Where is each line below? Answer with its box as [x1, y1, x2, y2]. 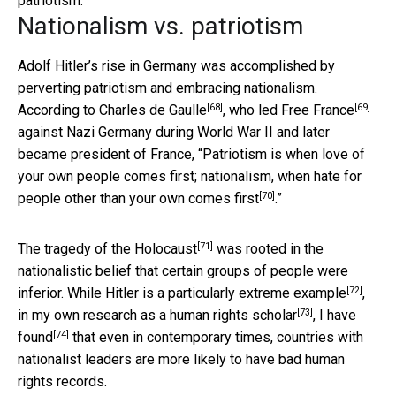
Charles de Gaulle [99, 101, 207, 118]
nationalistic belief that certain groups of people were [18, 262, 348, 279]
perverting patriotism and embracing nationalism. [18, 79, 317, 96]
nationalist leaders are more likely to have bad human [18, 350, 345, 368]
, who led [223, 101, 281, 118]
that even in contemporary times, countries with [69, 328, 363, 346]
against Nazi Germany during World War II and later [18, 123, 330, 141]
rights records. [18, 372, 107, 390]
